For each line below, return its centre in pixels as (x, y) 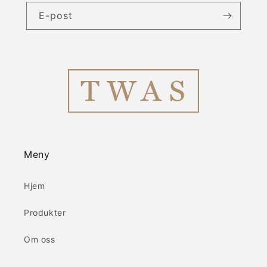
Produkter (45, 213)
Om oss (40, 240)
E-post (56, 15)
